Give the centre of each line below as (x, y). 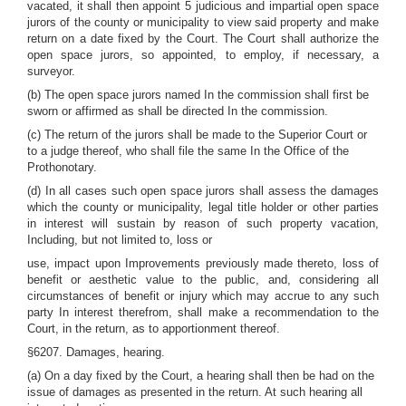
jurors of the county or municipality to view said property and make (203, 22)
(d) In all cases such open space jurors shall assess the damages (203, 191)
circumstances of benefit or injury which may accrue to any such (203, 296)
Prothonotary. (62, 167)
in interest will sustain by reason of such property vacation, (203, 223)
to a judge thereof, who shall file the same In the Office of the (188, 151)
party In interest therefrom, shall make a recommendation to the (203, 312)
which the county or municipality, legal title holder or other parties (203, 207)
